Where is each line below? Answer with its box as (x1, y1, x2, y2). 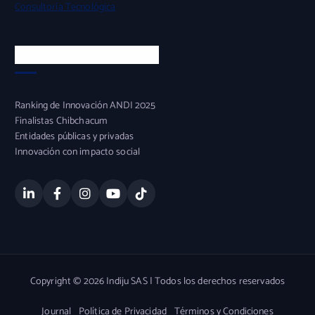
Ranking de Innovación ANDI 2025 (15, 98, 156, 115)
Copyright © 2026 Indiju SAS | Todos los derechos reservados (30, 273, 285, 290)
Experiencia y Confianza (15, 43, 160, 65)
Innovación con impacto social (15, 144, 141, 161)
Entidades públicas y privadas (15, 129, 134, 146)
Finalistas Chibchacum (15, 113, 108, 130)
